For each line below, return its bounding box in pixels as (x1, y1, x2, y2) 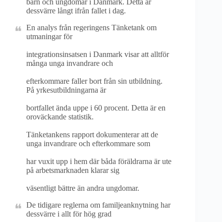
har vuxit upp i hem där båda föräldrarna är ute (26, 157, 171, 166)
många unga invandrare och (26, 59, 113, 67)
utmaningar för (26, 32, 72, 41)
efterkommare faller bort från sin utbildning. (26, 77, 163, 85)
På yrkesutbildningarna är (26, 86, 106, 94)
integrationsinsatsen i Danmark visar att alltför (26, 50, 169, 58)
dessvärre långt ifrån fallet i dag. (26, 6, 126, 15)
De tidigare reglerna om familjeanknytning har (26, 201, 170, 209)
